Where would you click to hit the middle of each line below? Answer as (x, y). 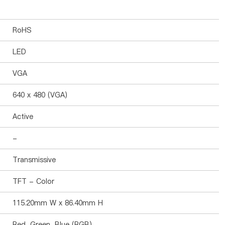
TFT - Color (33, 181)
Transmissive (34, 160)
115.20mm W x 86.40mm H (58, 203)
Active (23, 117)
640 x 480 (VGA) (40, 95)
